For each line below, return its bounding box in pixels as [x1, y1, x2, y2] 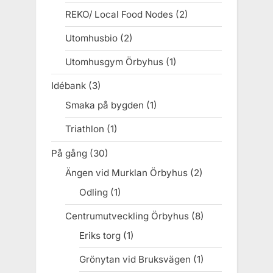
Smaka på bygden [65, 99, 144, 112]
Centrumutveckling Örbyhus [65, 210, 189, 222]
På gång [51, 147, 87, 159]
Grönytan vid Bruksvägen [79, 253, 191, 266]
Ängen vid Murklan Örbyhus [65, 166, 188, 179]
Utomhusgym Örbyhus [65, 56, 163, 68]
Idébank [51, 80, 86, 92]
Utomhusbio [65, 32, 118, 44]
